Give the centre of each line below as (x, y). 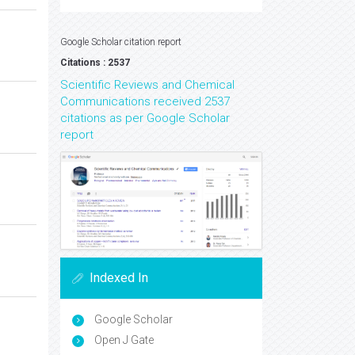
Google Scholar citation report (121, 42)
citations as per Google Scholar (145, 118)
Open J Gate (123, 340)
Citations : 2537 (95, 63)
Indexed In (119, 277)
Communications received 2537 (145, 101)
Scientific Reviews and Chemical (147, 85)
